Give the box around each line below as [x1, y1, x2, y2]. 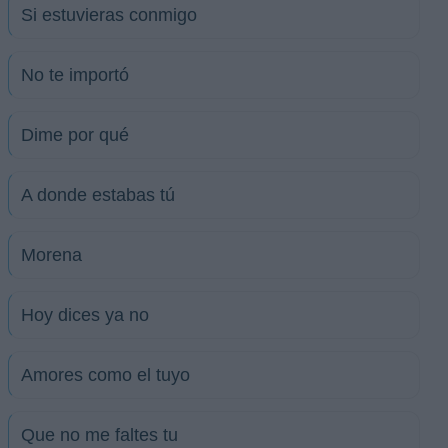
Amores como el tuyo [21, 365, 190, 385]
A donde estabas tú [21, 185, 175, 205]
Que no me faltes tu [21, 425, 178, 445]
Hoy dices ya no [21, 305, 149, 325]
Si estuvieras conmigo [21, 5, 197, 25]
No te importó [21, 65, 129, 85]
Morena [21, 245, 82, 265]
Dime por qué [21, 125, 129, 145]
